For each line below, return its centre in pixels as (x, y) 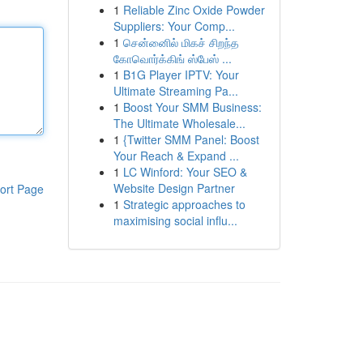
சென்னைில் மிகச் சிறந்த (181, 42)
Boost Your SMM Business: (192, 107)
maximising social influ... (175, 220)
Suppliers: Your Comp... (174, 26)
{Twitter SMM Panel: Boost (191, 139)
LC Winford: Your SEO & (185, 172)
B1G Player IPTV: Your (181, 75)
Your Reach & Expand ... (176, 156)
